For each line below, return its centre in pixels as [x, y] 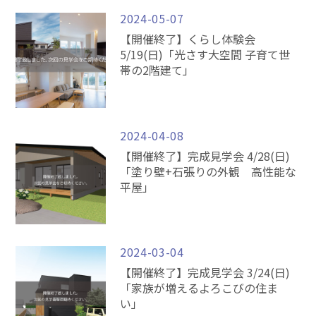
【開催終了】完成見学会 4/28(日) [205, 156]
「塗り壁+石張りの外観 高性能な [208, 171]
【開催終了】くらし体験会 [188, 39]
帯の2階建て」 [157, 70]
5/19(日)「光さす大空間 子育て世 [205, 55]
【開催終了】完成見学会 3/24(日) [205, 272]
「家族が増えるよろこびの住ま [199, 287]
